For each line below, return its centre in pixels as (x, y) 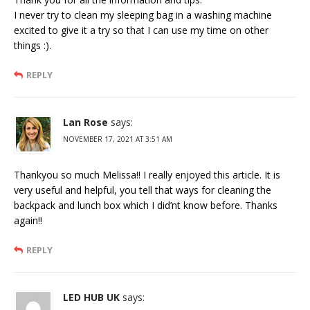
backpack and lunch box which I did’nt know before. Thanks (146, 206)
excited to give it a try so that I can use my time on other (141, 30)
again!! (28, 221)
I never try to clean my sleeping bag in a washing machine (143, 15)
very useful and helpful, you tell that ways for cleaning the (143, 190)
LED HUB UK (91, 298)
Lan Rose (85, 122)
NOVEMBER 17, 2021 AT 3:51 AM (118, 139)
